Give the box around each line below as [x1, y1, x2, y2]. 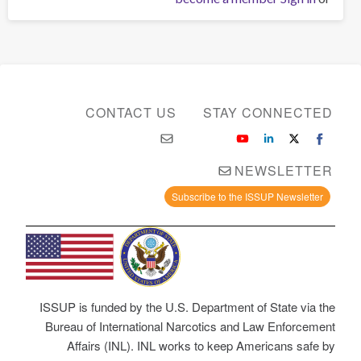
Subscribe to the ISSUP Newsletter [171, 189, 323, 203]
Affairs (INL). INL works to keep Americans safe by [67, 337, 335, 354]
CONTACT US [85, 103, 177, 122]
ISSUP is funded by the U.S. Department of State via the [39, 298, 335, 315]
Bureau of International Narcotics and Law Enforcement [45, 317, 335, 334]
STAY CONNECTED [202, 103, 333, 122]
